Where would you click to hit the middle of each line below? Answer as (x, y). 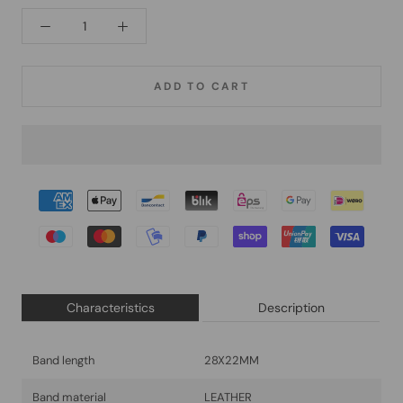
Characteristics (110, 308)
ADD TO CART (201, 87)
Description (291, 308)
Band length (63, 361)
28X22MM (232, 361)
